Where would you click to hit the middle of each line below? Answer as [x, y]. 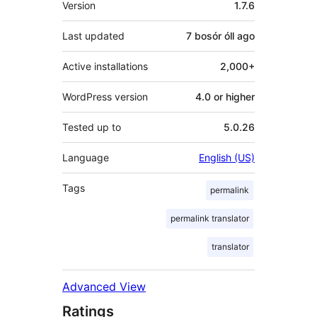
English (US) [227, 157]
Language [86, 157]
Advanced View [104, 286]
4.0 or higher [225, 96]
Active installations [105, 66]
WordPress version [105, 96]
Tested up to [92, 127]
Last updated [93, 35]
